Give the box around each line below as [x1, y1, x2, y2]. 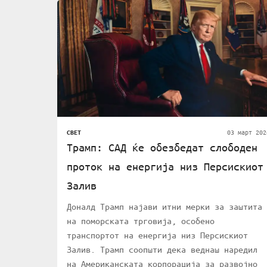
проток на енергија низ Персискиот [67, 160, 263, 173]
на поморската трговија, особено [67, 215, 215, 226]
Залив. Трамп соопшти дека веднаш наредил [67, 244, 257, 255]
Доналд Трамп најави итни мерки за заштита [67, 201, 262, 212]
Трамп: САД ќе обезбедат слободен [67, 141, 257, 154]
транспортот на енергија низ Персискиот [67, 229, 248, 241]
